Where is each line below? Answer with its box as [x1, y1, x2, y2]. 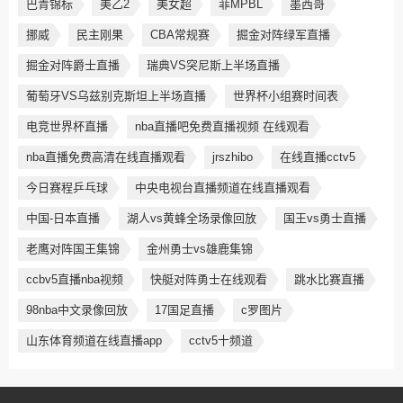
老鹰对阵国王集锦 [26, 242, 120, 255]
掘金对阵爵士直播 [26, 58, 120, 72]
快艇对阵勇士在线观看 [150, 273, 267, 286]
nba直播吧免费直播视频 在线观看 [135, 120, 309, 133]
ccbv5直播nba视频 [26, 273, 123, 286]
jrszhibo [212, 150, 253, 164]
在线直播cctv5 [280, 150, 355, 164]
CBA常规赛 [150, 28, 210, 41]
